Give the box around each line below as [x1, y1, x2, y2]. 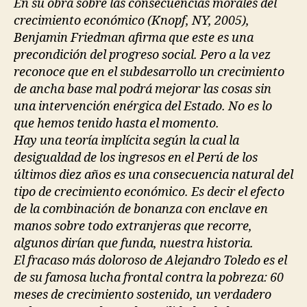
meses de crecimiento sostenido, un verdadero [14, 287, 271, 303]
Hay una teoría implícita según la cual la [14, 133, 239, 149]
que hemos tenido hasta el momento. [14, 116, 219, 132]
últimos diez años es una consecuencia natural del [14, 167, 293, 183]
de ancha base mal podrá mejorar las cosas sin [14, 82, 271, 97]
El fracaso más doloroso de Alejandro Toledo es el [14, 253, 287, 269]
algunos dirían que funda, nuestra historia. [14, 236, 254, 251]
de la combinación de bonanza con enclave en [14, 201, 268, 217]
